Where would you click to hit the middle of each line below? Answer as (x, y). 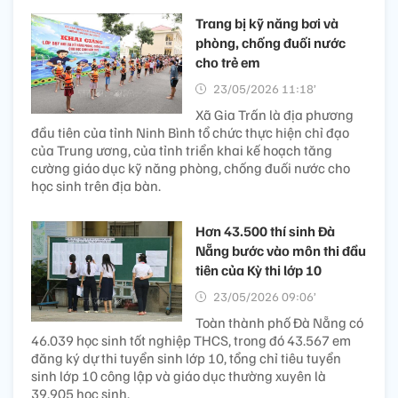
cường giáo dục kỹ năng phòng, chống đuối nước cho (191, 167)
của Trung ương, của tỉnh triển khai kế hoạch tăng (182, 150)
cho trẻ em (228, 62)
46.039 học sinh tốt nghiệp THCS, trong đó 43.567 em (191, 340)
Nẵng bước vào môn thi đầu (281, 250)
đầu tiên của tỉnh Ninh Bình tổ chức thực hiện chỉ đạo (190, 132)
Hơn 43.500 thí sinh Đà (265, 231)
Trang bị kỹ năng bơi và (267, 23)
